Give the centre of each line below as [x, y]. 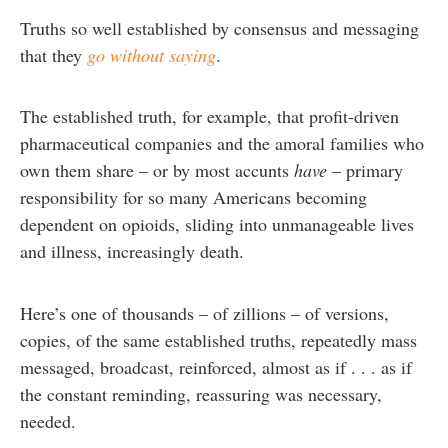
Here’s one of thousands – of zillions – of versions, [204, 312]
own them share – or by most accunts [157, 170]
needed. [51, 420]
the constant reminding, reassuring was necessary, [201, 393]
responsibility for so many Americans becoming [193, 197]
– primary [365, 170]
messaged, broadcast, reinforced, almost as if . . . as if [216, 366]
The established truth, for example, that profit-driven [209, 116]
